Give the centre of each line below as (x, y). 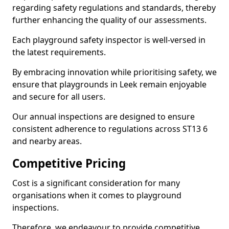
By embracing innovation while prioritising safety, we (114, 72)
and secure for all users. (59, 97)
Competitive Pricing (69, 163)
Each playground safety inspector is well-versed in (109, 40)
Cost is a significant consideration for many (96, 183)
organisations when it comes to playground (97, 195)
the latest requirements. (59, 52)
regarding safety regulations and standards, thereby (114, 8)
